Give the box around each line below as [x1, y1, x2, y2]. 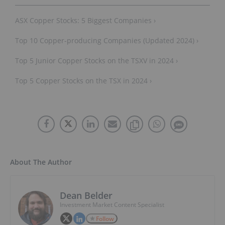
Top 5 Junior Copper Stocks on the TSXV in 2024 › [15, 55, 178, 65]
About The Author [10, 157, 72, 167]
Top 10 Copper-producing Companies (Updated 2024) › [15, 35, 198, 45]
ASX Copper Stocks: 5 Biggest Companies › [15, 15, 156, 25]
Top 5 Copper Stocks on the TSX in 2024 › [15, 75, 152, 85]
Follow [96, 214, 114, 223]
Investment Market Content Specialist [60, 200, 164, 209]
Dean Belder [60, 189, 113, 201]
